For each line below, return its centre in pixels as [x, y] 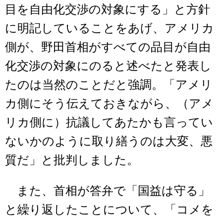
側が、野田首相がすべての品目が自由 [108, 47]
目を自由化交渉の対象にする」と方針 [108, 10]
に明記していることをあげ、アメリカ [110, 28]
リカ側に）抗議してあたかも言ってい [109, 123]
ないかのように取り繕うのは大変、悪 [109, 141]
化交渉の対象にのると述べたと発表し [108, 66]
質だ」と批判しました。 [72, 160]
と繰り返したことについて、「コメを [109, 210]
